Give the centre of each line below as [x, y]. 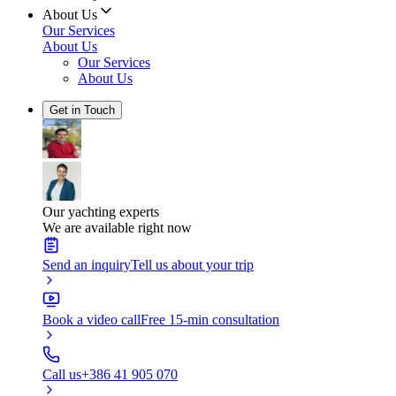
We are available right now [117, 228]
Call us [62, 374]
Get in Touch [82, 110]
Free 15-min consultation [210, 320]
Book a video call [91, 320]
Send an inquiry [87, 265]
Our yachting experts [101, 212]
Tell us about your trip [192, 265]
